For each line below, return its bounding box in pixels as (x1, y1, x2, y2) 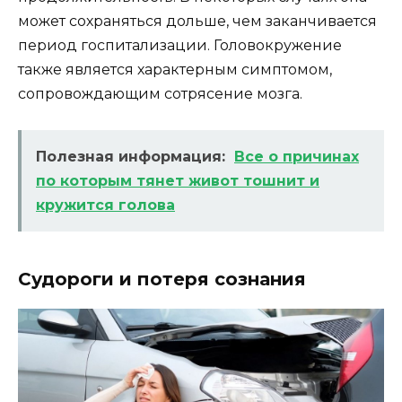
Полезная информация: (36, 148, 225, 166)
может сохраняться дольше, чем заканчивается (18, 13, 377, 31)
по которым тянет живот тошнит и (36, 172, 319, 190)
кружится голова (36, 197, 175, 214)
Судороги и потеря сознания (18, 268, 306, 291)
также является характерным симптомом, (18, 61, 332, 79)
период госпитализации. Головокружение (18, 37, 342, 55)
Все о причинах (234, 148, 359, 166)
